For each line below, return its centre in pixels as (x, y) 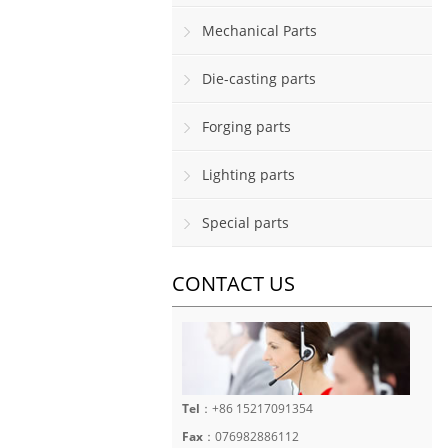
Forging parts (246, 126)
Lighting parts (248, 174)
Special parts (245, 222)
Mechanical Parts (259, 30)
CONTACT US (233, 283)
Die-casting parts (259, 78)
